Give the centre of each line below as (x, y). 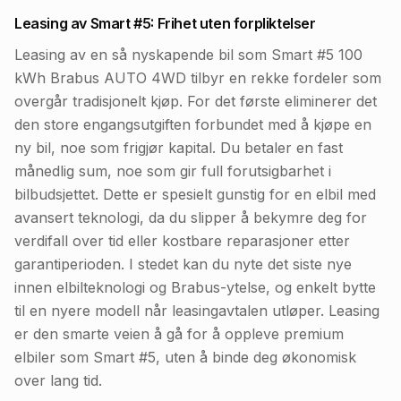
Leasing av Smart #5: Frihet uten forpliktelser (165, 23)
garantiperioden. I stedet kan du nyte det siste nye (183, 264)
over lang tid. (58, 380)
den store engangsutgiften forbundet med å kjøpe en (193, 124)
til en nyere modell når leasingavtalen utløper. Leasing (197, 311)
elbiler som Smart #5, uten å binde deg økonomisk (185, 357)
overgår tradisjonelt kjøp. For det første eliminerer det (196, 101)
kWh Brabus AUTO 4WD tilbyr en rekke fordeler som (198, 78)
